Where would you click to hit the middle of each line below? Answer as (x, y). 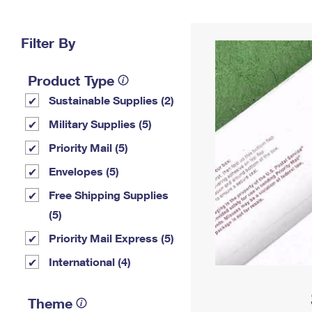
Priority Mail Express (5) (111, 238)
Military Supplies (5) (100, 124)
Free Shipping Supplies (109, 195)
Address (228, 30)
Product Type (71, 80)
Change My (228, 18)
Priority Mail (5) (88, 147)
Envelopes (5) (84, 171)
